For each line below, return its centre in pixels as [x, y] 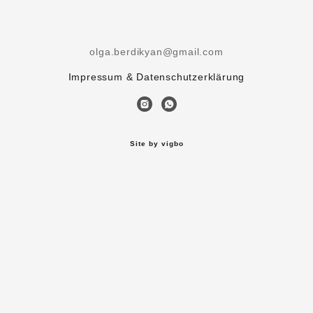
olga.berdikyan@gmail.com [156, 52]
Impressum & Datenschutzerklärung [156, 77]
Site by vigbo [156, 144]
